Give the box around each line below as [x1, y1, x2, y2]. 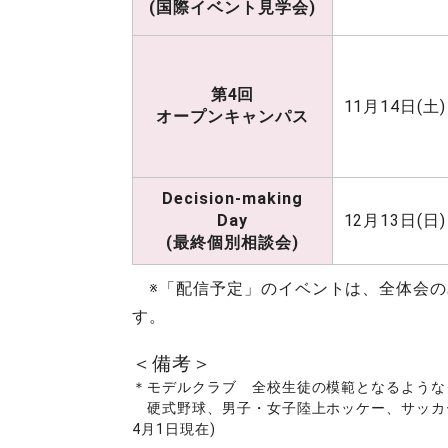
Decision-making [162, 189, 303, 208]
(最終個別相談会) [166, 233, 299, 252]
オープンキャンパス [156, 107, 309, 126]
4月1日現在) [132, 421, 216, 437]
